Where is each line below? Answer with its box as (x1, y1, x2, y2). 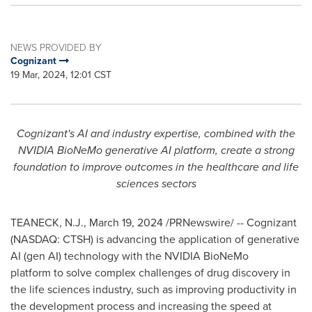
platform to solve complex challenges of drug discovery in (10, 265, 290, 281)
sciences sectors (116, 175, 196, 192)
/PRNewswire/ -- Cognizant (163, 214, 297, 231)
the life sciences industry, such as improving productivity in (10, 281, 297, 297)
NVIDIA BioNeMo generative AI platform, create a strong (17, 142, 295, 158)
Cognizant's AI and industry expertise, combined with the (17, 125, 295, 141)
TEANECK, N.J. (10, 214, 84, 231)
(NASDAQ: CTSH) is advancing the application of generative (10, 231, 299, 247)
